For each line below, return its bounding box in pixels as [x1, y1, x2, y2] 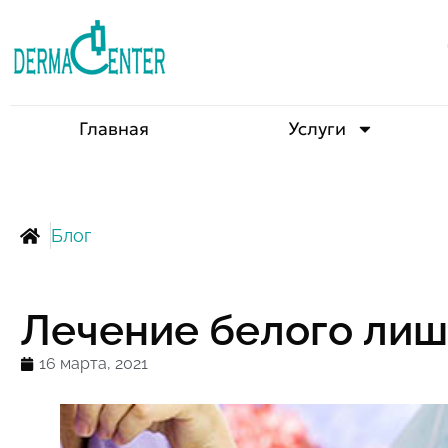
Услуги [288, 117, 346, 140]
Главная [79, 117, 150, 140]
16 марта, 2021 [39, 354, 148, 373]
